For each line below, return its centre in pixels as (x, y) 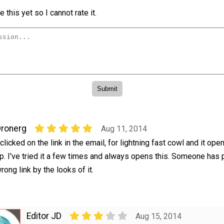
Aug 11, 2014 (124, 129)
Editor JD (44, 216)
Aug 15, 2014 (159, 216)
